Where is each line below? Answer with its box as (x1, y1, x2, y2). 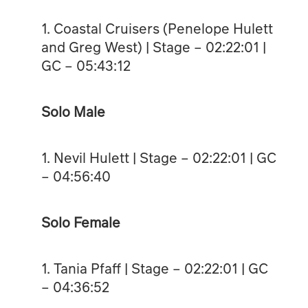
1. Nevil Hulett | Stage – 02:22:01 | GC (41, 147, 276, 167)
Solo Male (41, 101, 105, 121)
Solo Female (41, 212, 120, 232)
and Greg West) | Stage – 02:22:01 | (41, 36, 266, 56)
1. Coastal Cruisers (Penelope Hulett (41, 18, 273, 38)
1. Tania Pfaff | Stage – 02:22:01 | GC (41, 258, 268, 278)
